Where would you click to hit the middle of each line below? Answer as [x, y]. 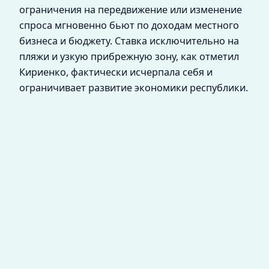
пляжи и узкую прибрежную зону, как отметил [129, 56]
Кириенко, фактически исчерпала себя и [116, 72]
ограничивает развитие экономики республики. [134, 87]
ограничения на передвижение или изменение [131, 9]
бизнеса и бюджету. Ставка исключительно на [129, 41]
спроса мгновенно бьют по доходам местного [129, 25]
